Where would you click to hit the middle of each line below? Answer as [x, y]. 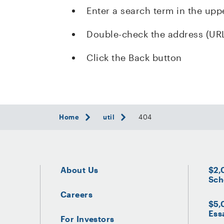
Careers [77, 194]
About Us [79, 170]
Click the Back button [134, 57]
